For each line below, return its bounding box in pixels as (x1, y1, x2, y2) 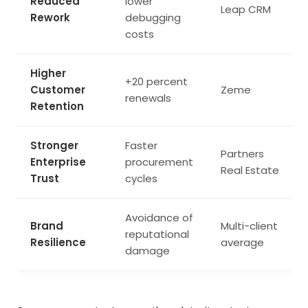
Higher (30, 65, 66, 80)
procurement (125, 154, 193, 169)
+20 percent (125, 74, 188, 89)
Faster (125, 137, 157, 153)
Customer (30, 82, 85, 97)
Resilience (30, 234, 86, 250)
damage (125, 243, 170, 258)
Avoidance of (125, 210, 193, 225)
